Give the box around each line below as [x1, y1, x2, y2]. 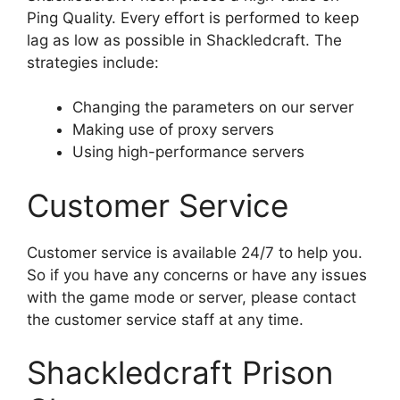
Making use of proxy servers [72, 121, 274, 139]
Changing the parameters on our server [72, 98, 354, 117]
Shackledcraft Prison [27, 354, 333, 392]
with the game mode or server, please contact [27, 287, 356, 306]
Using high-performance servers [72, 143, 304, 162]
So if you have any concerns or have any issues [27, 265, 367, 284]
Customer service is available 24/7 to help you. [27, 243, 362, 262]
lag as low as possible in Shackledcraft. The [27, 30, 342, 49]
